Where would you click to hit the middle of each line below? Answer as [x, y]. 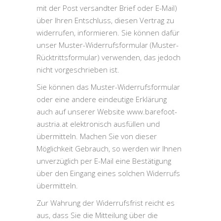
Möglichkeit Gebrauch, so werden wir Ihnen [109, 148]
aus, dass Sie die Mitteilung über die [97, 215]
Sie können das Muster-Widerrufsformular [108, 87]
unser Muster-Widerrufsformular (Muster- [108, 45]
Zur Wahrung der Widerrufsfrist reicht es [106, 203]
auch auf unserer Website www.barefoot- [107, 111]
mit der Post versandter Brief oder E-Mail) [107, 8]
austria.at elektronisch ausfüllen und [98, 124]
